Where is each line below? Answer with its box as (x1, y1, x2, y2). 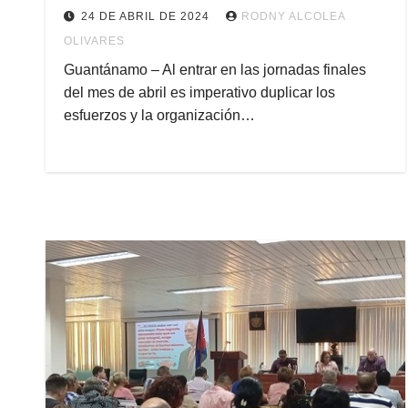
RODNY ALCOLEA (241, 10, 345, 23)
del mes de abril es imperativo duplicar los (64, 85, 335, 100)
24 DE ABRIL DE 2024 (81, 10, 213, 23)
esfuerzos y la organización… (64, 107, 255, 123)
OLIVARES (64, 35, 125, 47)
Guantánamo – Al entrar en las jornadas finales (64, 62, 366, 77)
